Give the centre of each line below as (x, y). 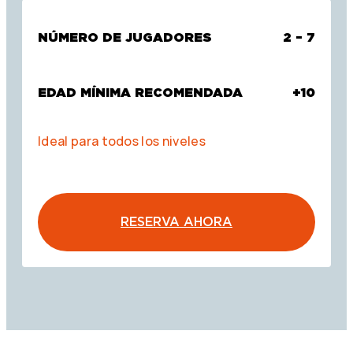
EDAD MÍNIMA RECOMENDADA (140, 92)
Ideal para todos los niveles (122, 141)
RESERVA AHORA (176, 221)
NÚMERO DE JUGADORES (125, 37)
